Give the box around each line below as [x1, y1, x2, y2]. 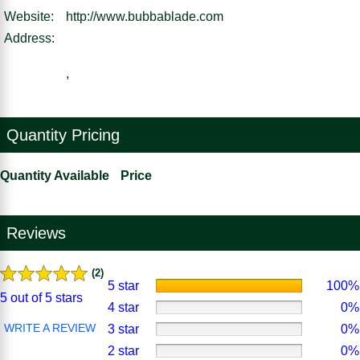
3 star [108, 321, 140, 336]
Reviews [6, 223, 66, 242]
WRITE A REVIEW [4, 321, 96, 334]
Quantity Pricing [6, 125, 120, 144]
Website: [4, 9, 54, 23]
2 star [108, 343, 140, 358]
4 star [108, 300, 140, 314]
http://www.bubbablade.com [66, 9, 223, 23]
